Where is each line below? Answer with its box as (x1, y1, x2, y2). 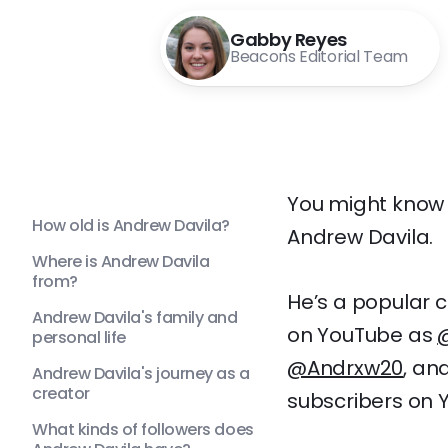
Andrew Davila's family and (32, 306, 238, 329)
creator (32, 382, 90, 405)
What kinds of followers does (32, 418, 254, 441)
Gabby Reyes (230, 27, 348, 52)
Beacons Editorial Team (230, 45, 408, 68)
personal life (32, 326, 126, 349)
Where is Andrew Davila (32, 250, 210, 273)
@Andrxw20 (287, 354, 404, 382)
